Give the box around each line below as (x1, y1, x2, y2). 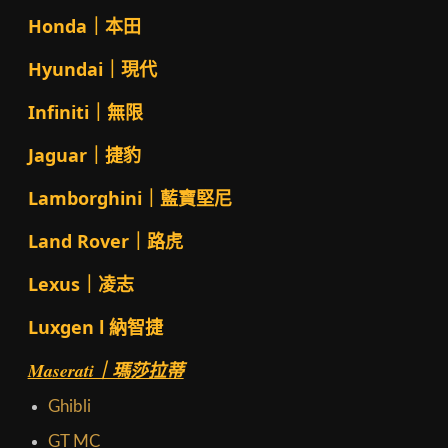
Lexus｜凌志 (27, 272, 134, 297)
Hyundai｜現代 (27, 57, 157, 82)
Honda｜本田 (27, 14, 141, 39)
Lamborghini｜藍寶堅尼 (27, 186, 232, 211)
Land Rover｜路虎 (27, 229, 183, 254)
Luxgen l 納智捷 (27, 315, 163, 340)
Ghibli (47, 398, 91, 416)
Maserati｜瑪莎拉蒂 (27, 358, 184, 384)
